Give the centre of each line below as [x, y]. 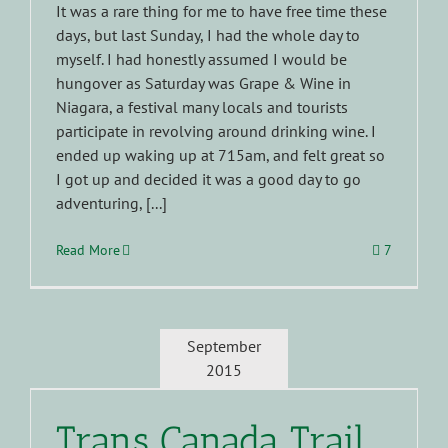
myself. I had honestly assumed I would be [201, 58]
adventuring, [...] [111, 202]
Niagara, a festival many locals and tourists [202, 106]
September [224, 346]
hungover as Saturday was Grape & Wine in [203, 82]
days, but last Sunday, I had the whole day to [208, 34]
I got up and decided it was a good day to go [208, 178]
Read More [88, 249]
